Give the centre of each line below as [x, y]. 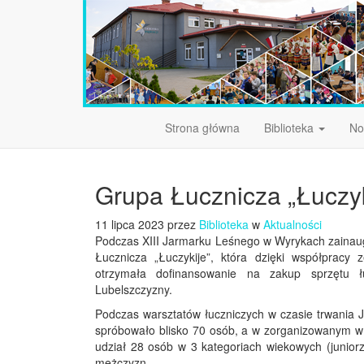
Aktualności [292, 224]
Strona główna [202, 128]
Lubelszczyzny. [134, 289]
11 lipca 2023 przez [147, 224]
